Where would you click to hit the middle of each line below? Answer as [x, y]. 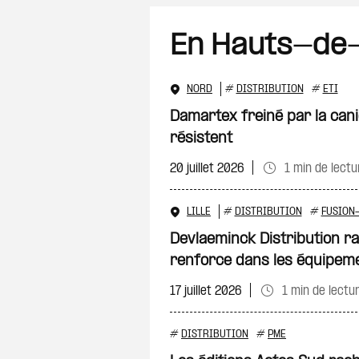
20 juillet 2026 [207, 169]
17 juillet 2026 [206, 291]
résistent [201, 139]
